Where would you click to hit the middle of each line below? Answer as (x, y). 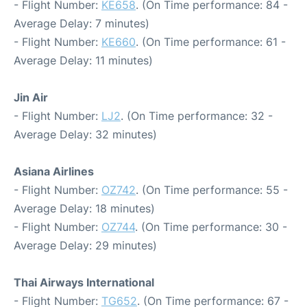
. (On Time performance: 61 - (211, 41)
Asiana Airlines (54, 171)
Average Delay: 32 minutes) (85, 134)
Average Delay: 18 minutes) (84, 208)
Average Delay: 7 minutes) (82, 23)
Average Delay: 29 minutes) (85, 245)
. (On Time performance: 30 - (211, 226)
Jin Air (31, 97)
